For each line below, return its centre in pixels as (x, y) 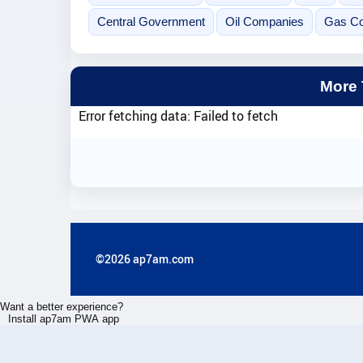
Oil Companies (264, 22)
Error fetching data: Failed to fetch (178, 116)
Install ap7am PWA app (63, 319)
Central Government (151, 22)
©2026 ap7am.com (145, 258)
